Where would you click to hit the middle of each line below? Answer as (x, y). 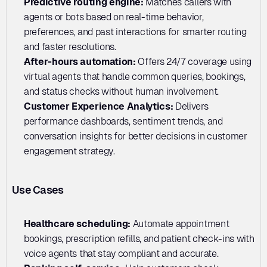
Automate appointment (180, 223)
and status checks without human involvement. (121, 91)
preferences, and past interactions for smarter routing (135, 32)
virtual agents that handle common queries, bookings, (135, 76)
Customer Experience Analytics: (100, 106)
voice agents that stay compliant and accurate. (121, 253)
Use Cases (38, 190)
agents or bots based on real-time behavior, (114, 17)
